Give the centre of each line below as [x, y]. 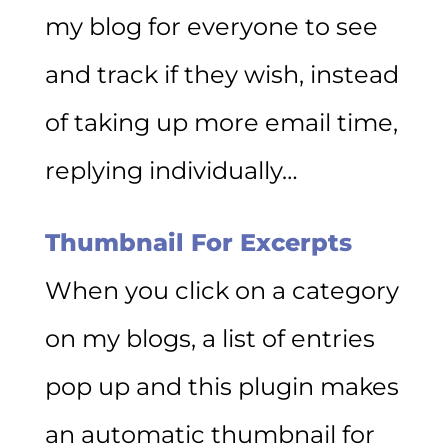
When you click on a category [221, 290]
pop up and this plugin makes [221, 386]
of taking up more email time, [221, 122]
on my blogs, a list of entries [209, 338]
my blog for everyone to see [211, 26]
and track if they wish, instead [221, 74]
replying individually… [171, 170]
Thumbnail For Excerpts [198, 242]
